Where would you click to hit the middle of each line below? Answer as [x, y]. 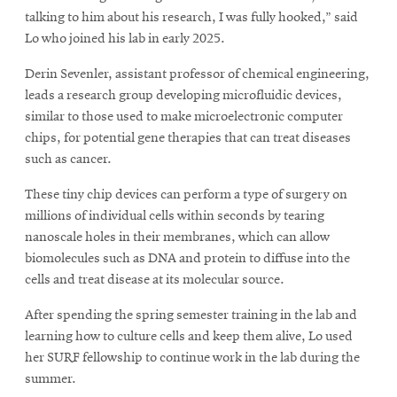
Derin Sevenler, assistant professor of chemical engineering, [197, 74]
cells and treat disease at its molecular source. [155, 280]
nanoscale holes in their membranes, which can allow [177, 237]
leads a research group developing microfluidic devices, [183, 95]
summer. [51, 379]
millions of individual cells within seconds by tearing [175, 216]
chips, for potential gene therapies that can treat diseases [188, 138]
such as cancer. [68, 159]
